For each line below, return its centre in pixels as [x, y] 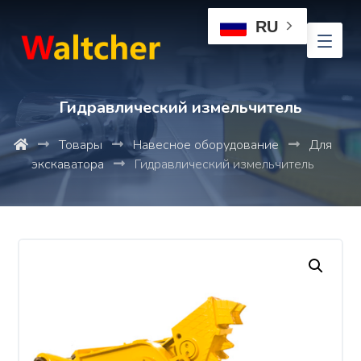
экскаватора [67, 164]
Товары [80, 145]
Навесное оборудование [205, 145]
